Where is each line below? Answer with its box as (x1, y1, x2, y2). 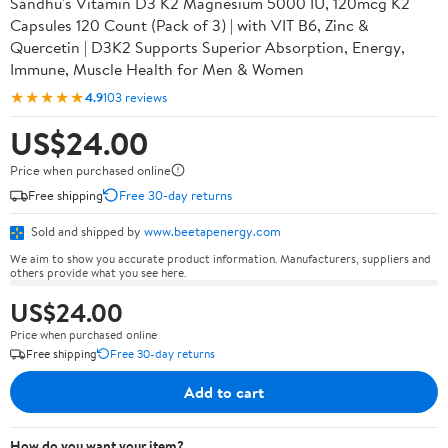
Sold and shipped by (28, 222, 144, 240)
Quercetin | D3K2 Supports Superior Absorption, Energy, (10, 36, 405, 58)
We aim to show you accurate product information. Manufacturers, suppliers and (10, 249, 431, 267)
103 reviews (103, 87, 167, 106)
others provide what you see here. (10, 263, 186, 281)
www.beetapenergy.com (144, 222, 281, 240)
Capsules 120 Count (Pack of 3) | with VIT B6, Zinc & (10, 14, 369, 36)
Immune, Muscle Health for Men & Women (10, 58, 304, 80)
